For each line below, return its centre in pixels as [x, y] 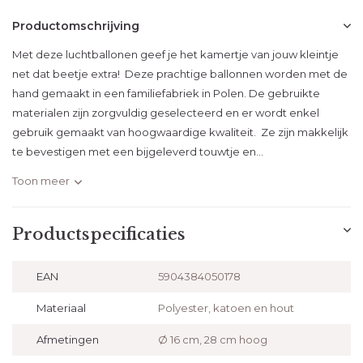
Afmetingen [68, 340]
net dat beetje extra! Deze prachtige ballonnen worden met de [180, 74]
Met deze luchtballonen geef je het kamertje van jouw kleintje [175, 54]
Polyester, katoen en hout [226, 308]
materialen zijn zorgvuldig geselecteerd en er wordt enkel [166, 113]
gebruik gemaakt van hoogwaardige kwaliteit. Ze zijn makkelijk [180, 132]
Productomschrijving [76, 26]
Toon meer [41, 181]
